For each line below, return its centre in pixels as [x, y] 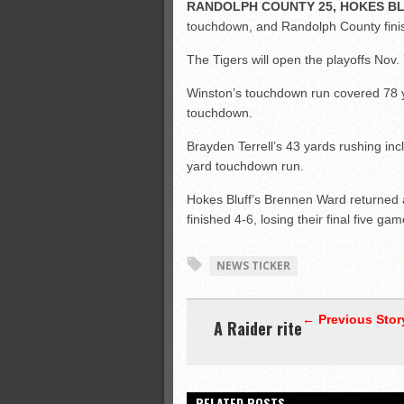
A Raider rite [258, 328]
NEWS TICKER [253, 266]
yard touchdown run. [245, 166]
